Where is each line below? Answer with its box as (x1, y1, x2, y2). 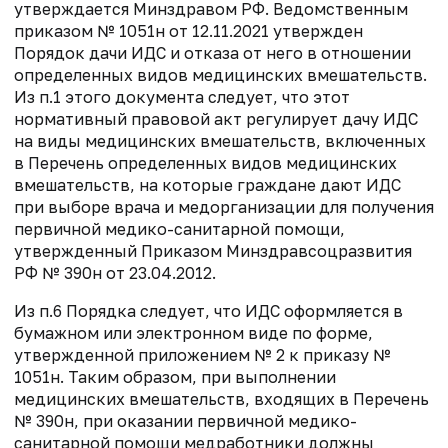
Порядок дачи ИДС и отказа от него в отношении (14, 43, 411, 64)
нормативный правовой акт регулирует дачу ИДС (14, 109, 418, 130)
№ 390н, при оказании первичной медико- (14, 411, 357, 432)
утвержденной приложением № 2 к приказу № (14, 345, 391, 366)
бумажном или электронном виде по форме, (14, 323, 373, 344)
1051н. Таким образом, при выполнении (14, 367, 336, 388)
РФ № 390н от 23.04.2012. (14, 263, 216, 284)
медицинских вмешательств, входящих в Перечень (14, 389, 429, 410)
